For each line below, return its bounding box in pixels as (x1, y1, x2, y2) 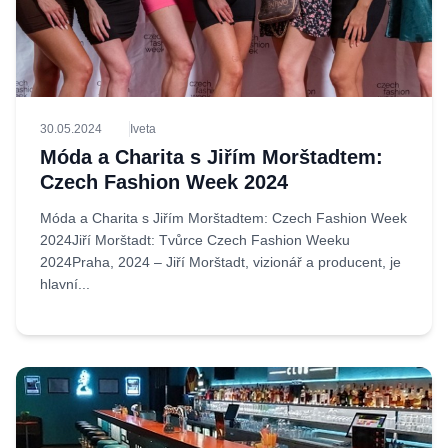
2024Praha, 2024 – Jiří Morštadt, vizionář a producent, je (40, 254, 401, 270)
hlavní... (40, 276, 90, 292)
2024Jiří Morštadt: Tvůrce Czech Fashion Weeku (40, 232, 350, 248)
